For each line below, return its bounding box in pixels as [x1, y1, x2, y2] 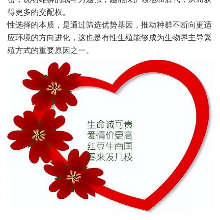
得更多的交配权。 [7, 7, 70, 16]
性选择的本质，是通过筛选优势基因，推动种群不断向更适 [7, 20, 212, 29]
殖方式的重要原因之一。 [7, 46, 94, 55]
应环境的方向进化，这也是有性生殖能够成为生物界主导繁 [7, 33, 212, 42]
